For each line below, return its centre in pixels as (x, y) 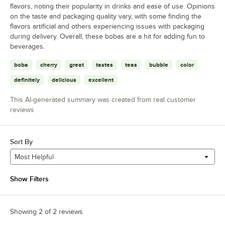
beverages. (27, 47)
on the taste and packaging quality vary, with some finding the (106, 17)
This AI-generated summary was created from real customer (103, 100)
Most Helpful (34, 157)
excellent (101, 80)
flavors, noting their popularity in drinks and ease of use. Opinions (113, 7)
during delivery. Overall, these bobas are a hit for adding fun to (107, 37)
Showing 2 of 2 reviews (46, 212)
